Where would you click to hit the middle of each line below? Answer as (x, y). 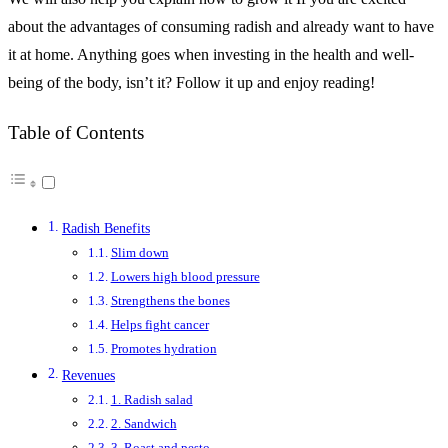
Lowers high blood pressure (185, 277)
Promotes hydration (163, 349)
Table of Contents (76, 132)
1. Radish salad (151, 400)
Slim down (139, 253)
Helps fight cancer (159, 325)
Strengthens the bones (170, 301)
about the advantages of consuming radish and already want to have (221, 26)
